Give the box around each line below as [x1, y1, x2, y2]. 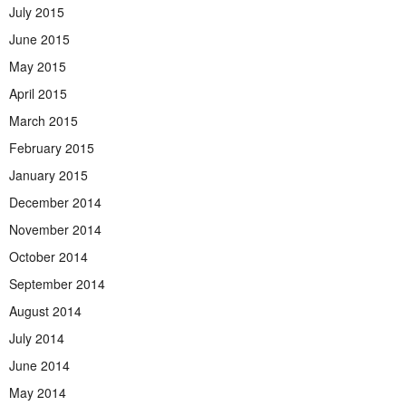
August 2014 [9, 302, 82, 321]
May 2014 [9, 383, 66, 402]
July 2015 [9, 3, 64, 22]
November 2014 [9, 220, 101, 239]
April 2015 [9, 84, 67, 103]
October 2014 [9, 247, 88, 266]
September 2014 [9, 275, 105, 294]
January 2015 [9, 166, 88, 185]
